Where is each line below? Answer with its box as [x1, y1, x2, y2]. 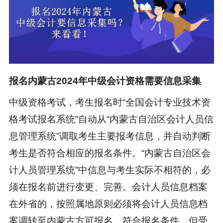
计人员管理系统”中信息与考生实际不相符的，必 [8, 165, 211, 176]
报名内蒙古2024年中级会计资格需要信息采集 [8, 76, 201, 87]
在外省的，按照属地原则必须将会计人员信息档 [8, 199, 208, 210]
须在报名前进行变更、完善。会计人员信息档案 [8, 182, 208, 193]
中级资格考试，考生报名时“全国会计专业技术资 [8, 97, 211, 108]
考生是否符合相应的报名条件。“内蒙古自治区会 [8, 148, 211, 159]
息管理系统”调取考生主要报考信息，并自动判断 [8, 131, 211, 142]
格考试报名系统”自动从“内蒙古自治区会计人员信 [8, 114, 214, 125]
